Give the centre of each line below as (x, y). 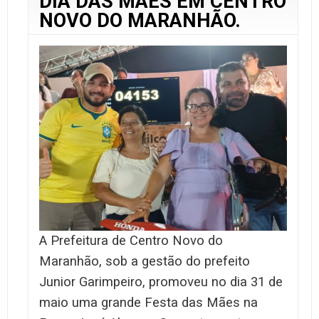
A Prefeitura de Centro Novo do (131, 241)
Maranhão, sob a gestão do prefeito (145, 262)
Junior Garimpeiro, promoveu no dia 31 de (161, 282)
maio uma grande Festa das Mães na (148, 303)
